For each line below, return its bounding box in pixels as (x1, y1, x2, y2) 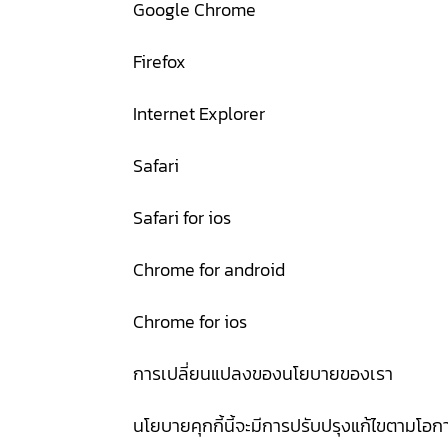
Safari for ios (132, 204, 231, 231)
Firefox (132, 48, 186, 75)
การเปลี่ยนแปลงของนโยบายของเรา (132, 360, 393, 387)
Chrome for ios (132, 308, 247, 335)
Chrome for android (132, 256, 285, 283)
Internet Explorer (132, 100, 265, 127)
